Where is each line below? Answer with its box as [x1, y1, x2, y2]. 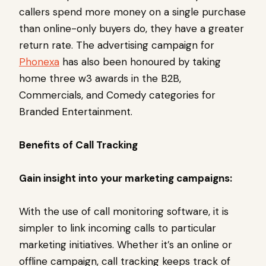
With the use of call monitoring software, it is [19, 205, 229, 218]
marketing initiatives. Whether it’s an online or [19, 238, 232, 252]
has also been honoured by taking [59, 55, 221, 69]
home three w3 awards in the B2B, [19, 72, 181, 85]
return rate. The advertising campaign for [19, 39, 214, 52]
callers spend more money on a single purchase [19, 5, 246, 19]
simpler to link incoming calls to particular [19, 221, 216, 235]
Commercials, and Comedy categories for [19, 88, 216, 102]
